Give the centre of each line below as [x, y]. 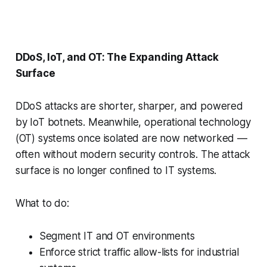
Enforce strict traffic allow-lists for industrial [139, 252]
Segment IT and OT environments [118, 236]
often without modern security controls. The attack [133, 155]
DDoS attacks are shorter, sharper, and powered [129, 106]
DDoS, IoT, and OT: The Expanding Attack [117, 58]
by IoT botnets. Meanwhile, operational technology [133, 122]
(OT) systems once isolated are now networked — [131, 139]
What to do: [44, 204]
